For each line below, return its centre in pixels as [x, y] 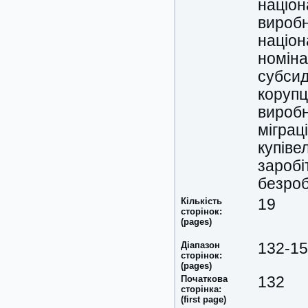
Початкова [204, 279]
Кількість [201, 201]
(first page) [203, 299]
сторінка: [201, 289]
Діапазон [200, 245]
